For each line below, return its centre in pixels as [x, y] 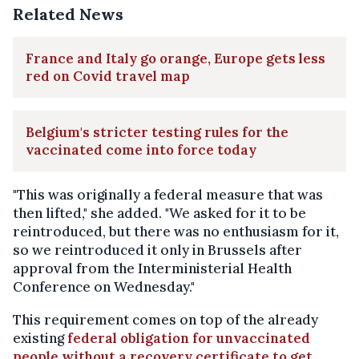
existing [40, 338]
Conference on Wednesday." [104, 286]
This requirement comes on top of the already [165, 319]
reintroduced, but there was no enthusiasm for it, [176, 231]
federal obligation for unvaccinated [189, 338]
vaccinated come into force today [141, 149]
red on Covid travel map [108, 76]
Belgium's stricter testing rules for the [157, 132]
